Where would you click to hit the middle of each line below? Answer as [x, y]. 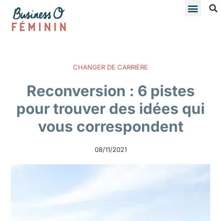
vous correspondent [110, 126]
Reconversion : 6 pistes [110, 91]
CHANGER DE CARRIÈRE [110, 67]
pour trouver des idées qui [110, 108]
